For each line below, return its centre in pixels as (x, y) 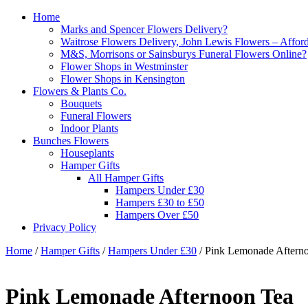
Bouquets (81, 103)
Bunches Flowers (71, 141)
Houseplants (87, 153)
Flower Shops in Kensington (123, 79)
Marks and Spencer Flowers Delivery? (144, 29)
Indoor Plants (89, 128)
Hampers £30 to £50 (160, 202)
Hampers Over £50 (157, 215)
